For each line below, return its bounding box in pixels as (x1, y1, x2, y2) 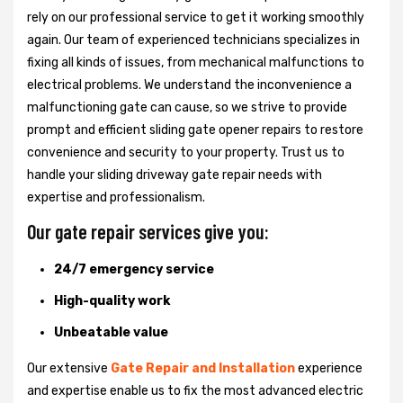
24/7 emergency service (54, 261, 214, 277)
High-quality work (54, 292, 170, 309)
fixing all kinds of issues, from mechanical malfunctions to (27, 54, 364, 70)
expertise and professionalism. (27, 189, 205, 205)
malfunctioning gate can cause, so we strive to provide (27, 99, 347, 115)
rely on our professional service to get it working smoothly (27, 9, 364, 25)
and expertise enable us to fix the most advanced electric (27, 382, 363, 399)
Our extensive (27, 360, 111, 376)
